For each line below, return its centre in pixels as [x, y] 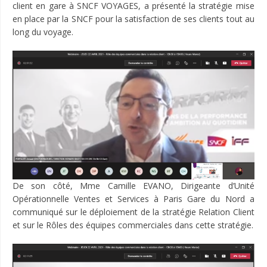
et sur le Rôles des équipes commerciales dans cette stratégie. [133, 225]
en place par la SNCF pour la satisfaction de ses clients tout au [133, 19]
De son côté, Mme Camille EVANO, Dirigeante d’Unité [133, 186]
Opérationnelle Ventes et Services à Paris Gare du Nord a [133, 199]
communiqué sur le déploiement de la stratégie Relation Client [133, 212]
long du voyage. [43, 32]
